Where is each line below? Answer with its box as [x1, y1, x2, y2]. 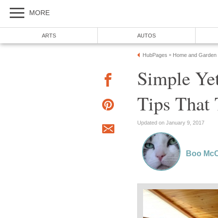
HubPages [143, 52, 167, 58]
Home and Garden [173, 52, 217, 58]
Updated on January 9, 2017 [137, 119, 204, 126]
